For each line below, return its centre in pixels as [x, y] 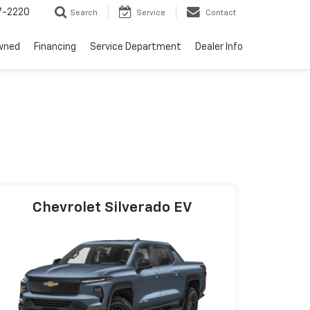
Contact [221, 13]
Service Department [136, 47]
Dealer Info [219, 47]
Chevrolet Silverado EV [113, 208]
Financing [55, 47]
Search [84, 13]
